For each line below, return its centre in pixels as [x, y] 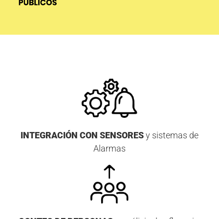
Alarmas [109, 149]
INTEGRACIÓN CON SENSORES [82, 135]
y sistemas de [171, 135]
